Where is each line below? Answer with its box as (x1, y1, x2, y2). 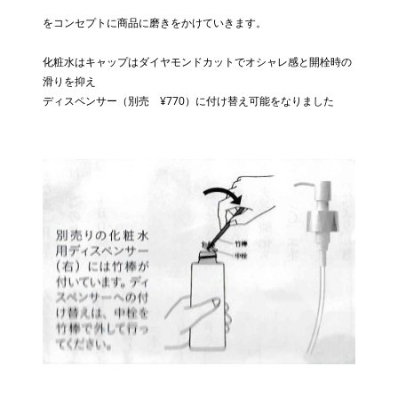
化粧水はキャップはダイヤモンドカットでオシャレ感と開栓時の (43, 54, 352, 69)
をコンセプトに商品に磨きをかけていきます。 (43, 15, 267, 30)
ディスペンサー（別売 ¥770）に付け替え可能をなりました (43, 93, 334, 108)
